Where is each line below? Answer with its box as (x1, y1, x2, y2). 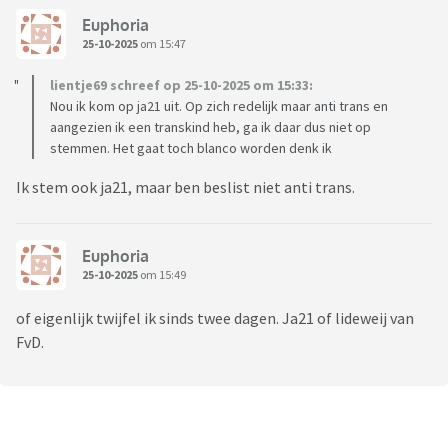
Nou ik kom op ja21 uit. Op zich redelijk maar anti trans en (50, 97, 388, 116)
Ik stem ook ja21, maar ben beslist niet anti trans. (16, 177, 355, 198)
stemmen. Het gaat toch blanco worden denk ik (50, 139, 332, 158)
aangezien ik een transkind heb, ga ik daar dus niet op (50, 118, 371, 137)
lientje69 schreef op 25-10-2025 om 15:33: (50, 76, 313, 95)
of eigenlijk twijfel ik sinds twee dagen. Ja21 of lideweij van (16, 308, 414, 329)
